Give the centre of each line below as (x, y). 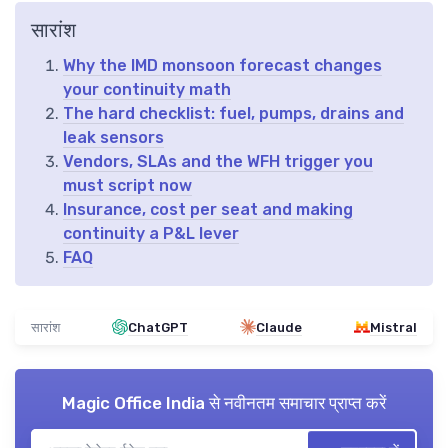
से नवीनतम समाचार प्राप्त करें (295, 402)
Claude (279, 327)
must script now (127, 185)
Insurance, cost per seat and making (208, 209)
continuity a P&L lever (151, 233)
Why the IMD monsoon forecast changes (222, 65)
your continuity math (147, 89)
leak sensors (113, 137)
